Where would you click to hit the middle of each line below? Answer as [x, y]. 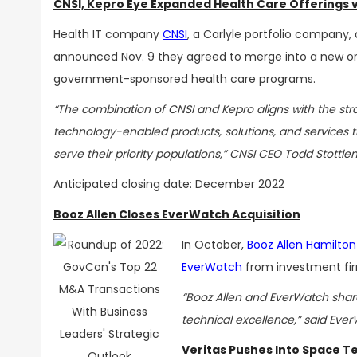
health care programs [252, 79]
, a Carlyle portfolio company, [269, 34]
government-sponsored [122, 79]
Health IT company [108, 34]
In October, [214, 245]
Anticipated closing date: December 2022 [169, 184]
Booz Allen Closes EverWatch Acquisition [177, 214]
